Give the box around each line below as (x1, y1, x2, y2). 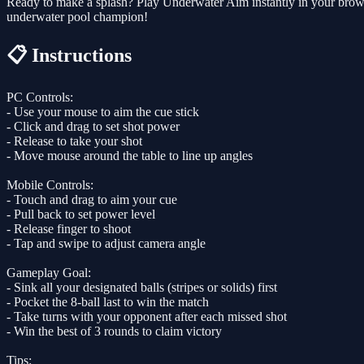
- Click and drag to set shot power (6, 119, 180, 133)
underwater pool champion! (6, 9, 148, 24)
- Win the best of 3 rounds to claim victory (6, 323, 222, 338)
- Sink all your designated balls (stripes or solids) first (6, 279, 277, 294)
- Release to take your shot (6, 133, 142, 148)
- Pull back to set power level (6, 206, 155, 221)
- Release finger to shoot (6, 221, 131, 236)
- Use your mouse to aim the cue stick (6, 104, 199, 119)
